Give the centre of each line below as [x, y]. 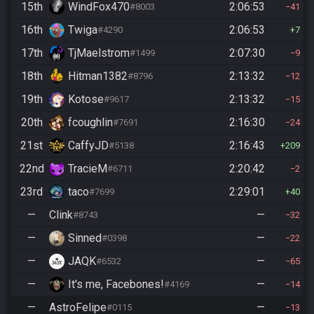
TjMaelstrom [99, 53]
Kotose [86, 99]
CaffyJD [88, 145]
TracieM [88, 168]
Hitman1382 [98, 76]
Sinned [85, 238]
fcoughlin [90, 122]
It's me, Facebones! [116, 284]
